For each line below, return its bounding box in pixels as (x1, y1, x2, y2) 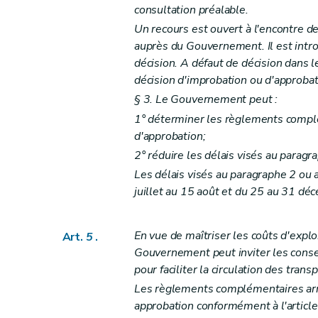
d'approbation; (133, 128, 206, 144)
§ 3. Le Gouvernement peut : (133, 92, 278, 108)
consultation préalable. (133, 2, 248, 18)
